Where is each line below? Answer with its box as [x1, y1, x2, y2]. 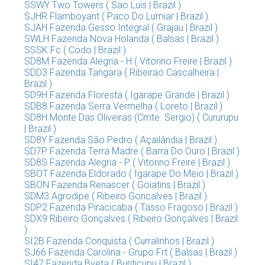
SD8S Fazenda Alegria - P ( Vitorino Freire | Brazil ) [24, 157, 230, 168]
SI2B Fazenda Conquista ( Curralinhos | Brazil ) [24, 235, 214, 247]
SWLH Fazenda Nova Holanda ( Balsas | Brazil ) [24, 33, 219, 44]
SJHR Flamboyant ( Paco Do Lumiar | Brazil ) [24, 11, 208, 22]
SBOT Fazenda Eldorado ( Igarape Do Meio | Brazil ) [24, 168, 238, 179]
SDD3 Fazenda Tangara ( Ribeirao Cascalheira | [24, 67, 219, 78]
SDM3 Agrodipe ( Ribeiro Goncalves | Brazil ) [24, 190, 207, 202]
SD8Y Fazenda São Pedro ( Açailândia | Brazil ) [24, 134, 217, 146]
